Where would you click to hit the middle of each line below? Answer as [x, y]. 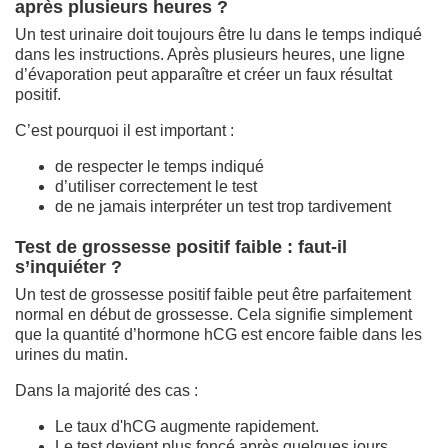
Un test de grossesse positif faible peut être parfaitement [213, 294]
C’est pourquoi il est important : [124, 130]
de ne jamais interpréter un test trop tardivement [223, 206]
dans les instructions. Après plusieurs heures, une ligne [210, 54]
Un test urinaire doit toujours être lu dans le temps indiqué [218, 34]
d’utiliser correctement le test [156, 186]
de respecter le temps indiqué [159, 166]
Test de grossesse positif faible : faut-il [181, 246]
